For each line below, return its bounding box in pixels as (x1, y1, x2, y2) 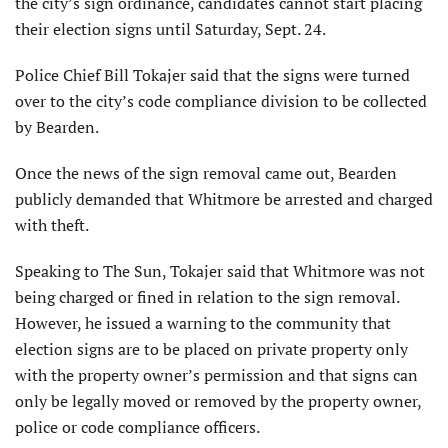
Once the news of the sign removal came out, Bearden (15, 162, 397, 185)
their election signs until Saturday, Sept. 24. (15, 18, 326, 41)
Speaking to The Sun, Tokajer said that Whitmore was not (15, 260, 425, 283)
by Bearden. (15, 116, 99, 139)
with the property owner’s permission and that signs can (15, 364, 418, 387)
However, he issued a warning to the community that (15, 312, 391, 335)
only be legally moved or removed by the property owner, (15, 390, 421, 413)
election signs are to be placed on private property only (15, 338, 408, 361)
